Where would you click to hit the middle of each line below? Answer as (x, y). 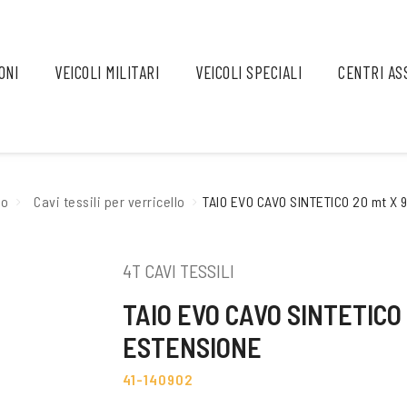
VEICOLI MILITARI (107, 72)
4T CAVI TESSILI (178, 270)
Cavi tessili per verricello (109, 201)
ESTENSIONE (192, 347)
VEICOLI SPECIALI (249, 72)
